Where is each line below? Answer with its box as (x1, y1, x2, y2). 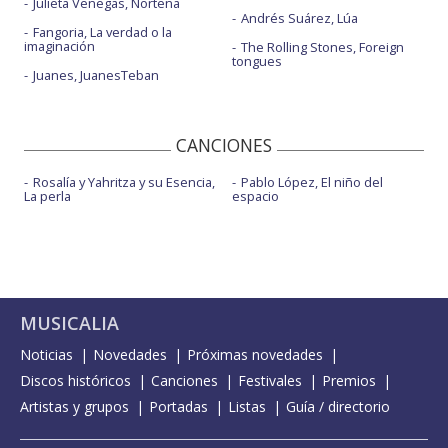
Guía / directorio (286, 397, 390, 417)
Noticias (20, 345, 73, 365)
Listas (228, 397, 266, 417)
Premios (322, 371, 376, 391)
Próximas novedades (187, 345, 323, 365)
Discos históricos (20, 371, 131, 391)
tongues (231, 52, 282, 71)
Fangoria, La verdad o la (33, 23, 172, 42)
